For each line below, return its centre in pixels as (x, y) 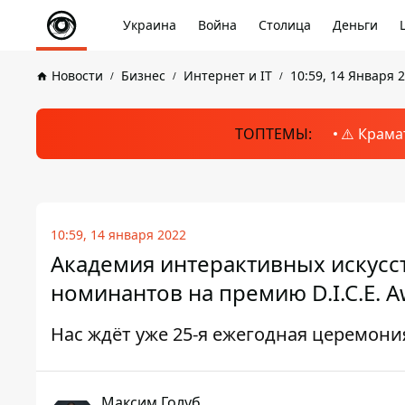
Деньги (355, 25)
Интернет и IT (228, 75)
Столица (285, 25)
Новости (77, 75)
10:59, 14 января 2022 (118, 235)
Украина (150, 25)
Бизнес (143, 75)
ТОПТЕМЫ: (273, 134)
